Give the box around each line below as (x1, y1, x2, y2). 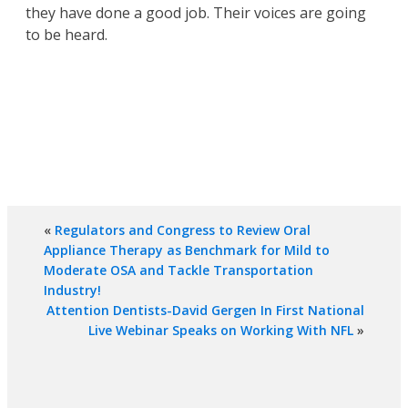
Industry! (44, 281, 101, 300)
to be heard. (25, 25, 107, 46)
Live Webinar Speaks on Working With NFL (88, 321, 353, 340)
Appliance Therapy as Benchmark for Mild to (44, 241, 330, 260)
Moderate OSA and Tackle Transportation (44, 261, 313, 280)
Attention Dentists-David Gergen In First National (46, 301, 364, 320)
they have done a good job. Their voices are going (25, 3, 366, 24)
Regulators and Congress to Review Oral (55, 221, 311, 240)
